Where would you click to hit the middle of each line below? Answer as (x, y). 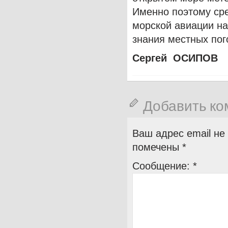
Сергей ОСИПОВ (175, 58)
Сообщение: (163, 166)
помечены (157, 147)
